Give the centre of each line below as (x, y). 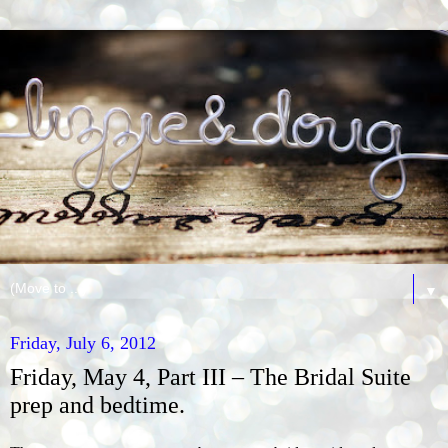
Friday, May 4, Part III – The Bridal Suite (210, 377)
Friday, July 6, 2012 (83, 343)
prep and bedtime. (97, 405)
